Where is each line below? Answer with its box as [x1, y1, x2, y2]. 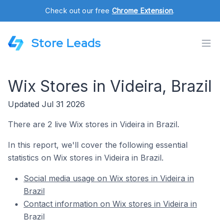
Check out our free [45, 6, 112, 15]
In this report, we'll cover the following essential [8, 140, 188, 150]
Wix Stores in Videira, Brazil [8, 77, 212, 96]
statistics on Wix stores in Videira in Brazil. [8, 153, 164, 163]
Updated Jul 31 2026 [8, 99, 85, 109]
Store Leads [31, 35, 101, 51]
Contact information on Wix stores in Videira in [24, 199, 197, 209]
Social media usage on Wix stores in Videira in [24, 173, 194, 183]
